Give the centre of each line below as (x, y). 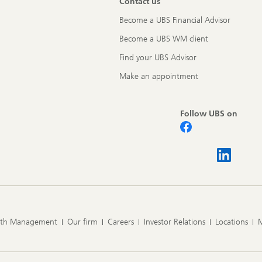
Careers (121, 222)
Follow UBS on (209, 113)
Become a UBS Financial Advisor (175, 20)
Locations (232, 222)
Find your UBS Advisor (158, 57)
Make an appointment (159, 76)
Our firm (82, 222)
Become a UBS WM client (164, 39)
